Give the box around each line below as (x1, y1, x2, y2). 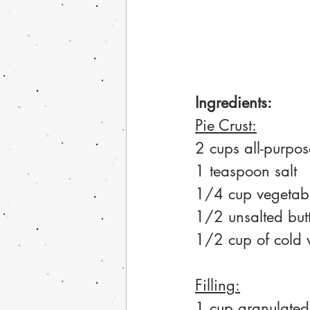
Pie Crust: (195, 115, 257, 135)
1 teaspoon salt (195, 161, 297, 181)
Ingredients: (195, 92, 272, 112)
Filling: (195, 275, 240, 295)
